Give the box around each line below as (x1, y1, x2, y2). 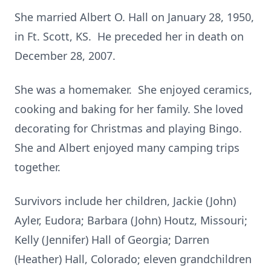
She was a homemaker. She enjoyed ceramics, (15, 82, 252, 97)
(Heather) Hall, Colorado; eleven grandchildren (15, 252, 252, 266)
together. (15, 160, 60, 174)
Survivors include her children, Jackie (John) (15, 194, 236, 208)
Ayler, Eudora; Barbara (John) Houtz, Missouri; (15, 213, 247, 227)
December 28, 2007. (15, 48, 116, 63)
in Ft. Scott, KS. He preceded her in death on (15, 29, 244, 44)
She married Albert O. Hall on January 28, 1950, (15, 10, 254, 24)
